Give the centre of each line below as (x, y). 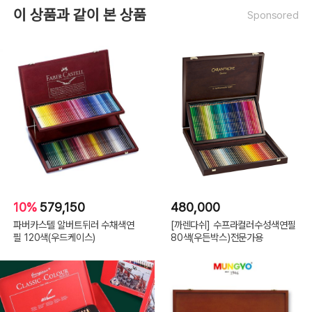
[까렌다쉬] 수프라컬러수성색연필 (233, 225)
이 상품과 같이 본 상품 (80, 15)
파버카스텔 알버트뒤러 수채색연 (74, 225)
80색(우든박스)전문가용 (217, 237)
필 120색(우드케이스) (55, 237)
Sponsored (273, 15)
